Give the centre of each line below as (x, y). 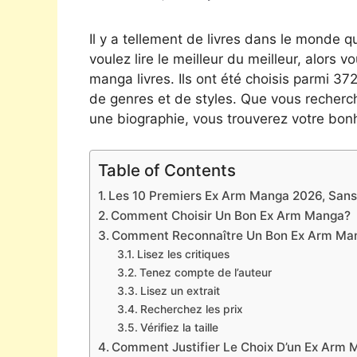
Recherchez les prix (191, 309)
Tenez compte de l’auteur (205, 272)
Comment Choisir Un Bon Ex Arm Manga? (231, 215)
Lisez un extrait (180, 290)
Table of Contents (167, 170)
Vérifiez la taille (179, 327)
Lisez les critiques (183, 254)
